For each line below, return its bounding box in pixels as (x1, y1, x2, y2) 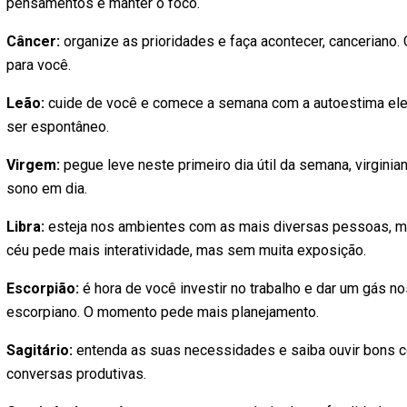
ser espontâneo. (6, 118, 109, 135)
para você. (6, 56, 71, 74)
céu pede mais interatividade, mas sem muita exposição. (6, 242, 366, 259)
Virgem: (6, 156, 64, 174)
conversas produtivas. (6, 365, 146, 382)
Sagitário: (6, 342, 73, 359)
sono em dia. (6, 180, 87, 197)
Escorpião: (6, 280, 79, 297)
